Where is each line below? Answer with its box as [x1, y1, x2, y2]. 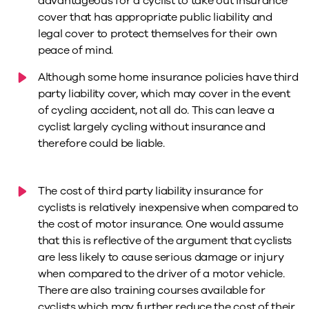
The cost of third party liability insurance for [38, 183, 263, 199]
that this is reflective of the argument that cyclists [38, 233, 292, 249]
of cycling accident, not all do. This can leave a [38, 103, 275, 119]
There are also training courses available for [38, 283, 266, 299]
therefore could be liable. [38, 136, 165, 152]
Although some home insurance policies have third [38, 70, 299, 86]
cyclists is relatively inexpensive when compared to [38, 200, 299, 216]
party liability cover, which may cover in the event [38, 86, 290, 102]
